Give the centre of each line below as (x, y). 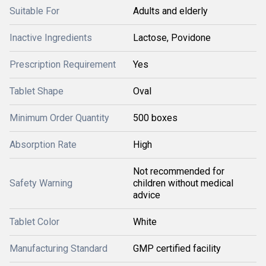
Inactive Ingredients (51, 38)
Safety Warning (41, 183)
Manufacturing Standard (58, 248)
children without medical (183, 183)
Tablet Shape (37, 91)
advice (147, 195)
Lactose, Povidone (172, 38)
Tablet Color (34, 222)
